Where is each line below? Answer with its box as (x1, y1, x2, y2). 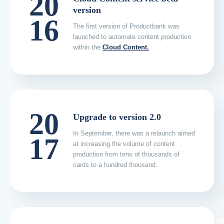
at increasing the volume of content (73, 140, 175, 148)
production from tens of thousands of (73, 150, 179, 158)
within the (73, 43, 102, 51)
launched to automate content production (73, 33, 191, 41)
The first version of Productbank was (73, 22, 179, 30)
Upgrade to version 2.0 (73, 112, 161, 122)
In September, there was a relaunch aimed (73, 129, 195, 137)
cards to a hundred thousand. (73, 161, 157, 169)
